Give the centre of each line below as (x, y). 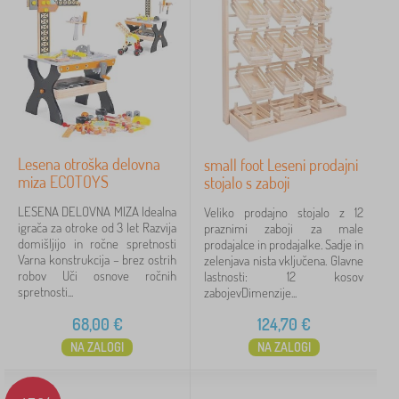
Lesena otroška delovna (89, 164)
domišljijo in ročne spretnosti (97, 244)
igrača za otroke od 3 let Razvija (97, 228)
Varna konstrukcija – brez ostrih (97, 260)
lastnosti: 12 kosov (284, 277)
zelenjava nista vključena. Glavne (284, 261)
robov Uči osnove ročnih (97, 276)
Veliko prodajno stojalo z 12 (284, 212)
